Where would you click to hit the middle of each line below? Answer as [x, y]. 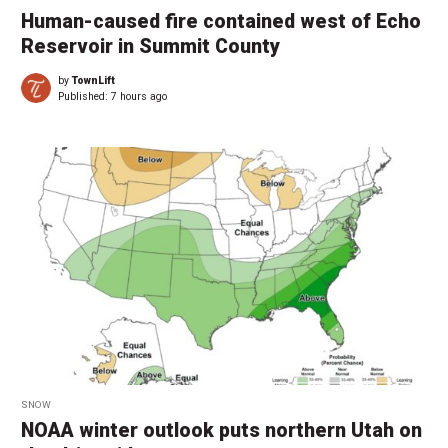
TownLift [93, 80]
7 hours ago [139, 96]
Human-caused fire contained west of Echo [221, 21]
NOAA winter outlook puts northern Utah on [221, 430]
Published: [84, 96]
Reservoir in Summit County [150, 46]
